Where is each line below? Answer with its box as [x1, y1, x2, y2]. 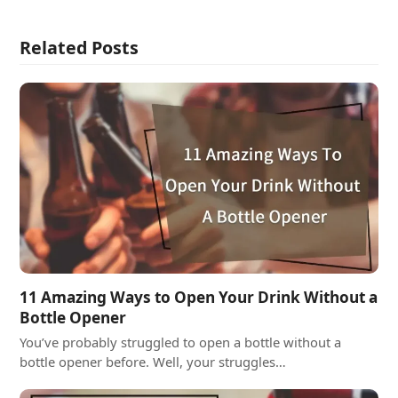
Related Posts [20, 35, 139, 60]
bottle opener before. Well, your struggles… [20, 352, 287, 370]
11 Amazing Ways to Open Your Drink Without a [20, 286, 378, 307]
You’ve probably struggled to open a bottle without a [20, 332, 342, 351]
